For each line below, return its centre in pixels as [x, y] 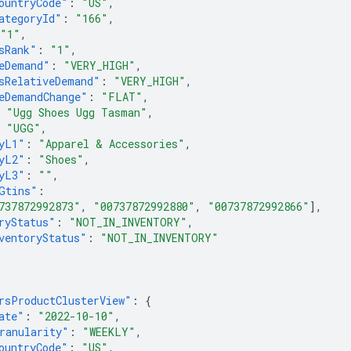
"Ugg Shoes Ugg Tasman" [77, 112]
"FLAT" [122, 96]
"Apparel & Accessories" [112, 143]
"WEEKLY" [109, 331]
